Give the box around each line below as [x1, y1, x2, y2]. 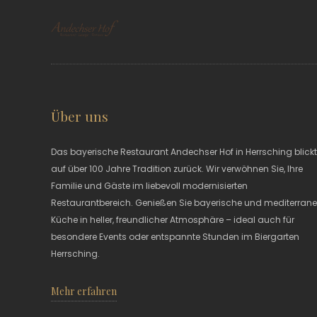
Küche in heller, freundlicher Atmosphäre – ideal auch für [51, 214, 295, 226]
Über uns [51, 107, 109, 125]
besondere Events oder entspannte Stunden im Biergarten [51, 231, 300, 243]
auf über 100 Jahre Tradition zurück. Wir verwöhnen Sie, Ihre [51, 163, 304, 175]
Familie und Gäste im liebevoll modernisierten [51, 180, 248, 192]
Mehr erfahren [51, 284, 117, 298]
